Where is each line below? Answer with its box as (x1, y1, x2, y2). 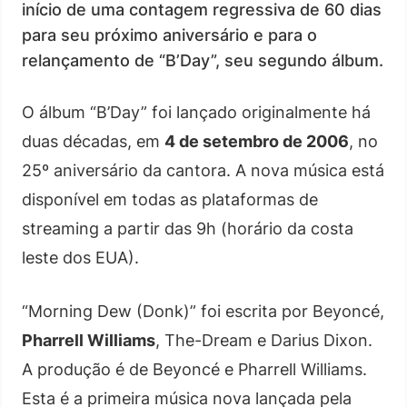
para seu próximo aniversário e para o (22, 25, 317, 45)
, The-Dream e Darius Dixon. (155, 331, 372, 350)
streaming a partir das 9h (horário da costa (22, 219, 353, 238)
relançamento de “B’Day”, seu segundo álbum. (22, 51, 383, 70)
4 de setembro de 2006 (164, 132, 349, 151)
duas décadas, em (22, 132, 164, 151)
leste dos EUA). (22, 248, 139, 267)
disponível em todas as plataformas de (22, 190, 318, 209)
